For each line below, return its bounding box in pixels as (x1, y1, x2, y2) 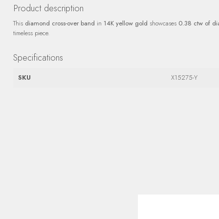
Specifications (13, 51, 63, 64)
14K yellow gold (104, 19, 148, 28)
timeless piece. (13, 28, 50, 38)
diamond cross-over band (25, 19, 95, 28)
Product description (13, 2, 84, 15)
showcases (148, 19, 178, 28)
